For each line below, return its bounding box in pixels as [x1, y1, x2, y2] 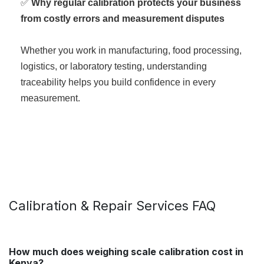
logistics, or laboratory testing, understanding [21, 61, 207, 72]
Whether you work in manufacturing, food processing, [21, 45, 242, 56]
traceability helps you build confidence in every [21, 77, 216, 88]
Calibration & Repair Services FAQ [9, 198, 216, 214]
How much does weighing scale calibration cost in [9, 246, 243, 258]
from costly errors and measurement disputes [21, 14, 225, 24]
